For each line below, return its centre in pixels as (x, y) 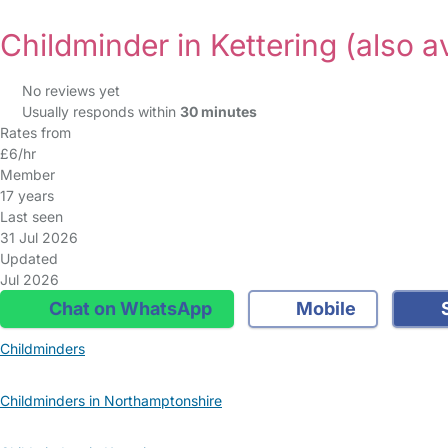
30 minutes (218, 111)
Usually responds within (100, 111)
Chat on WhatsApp (128, 308)
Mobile (324, 308)
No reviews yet (70, 90)
